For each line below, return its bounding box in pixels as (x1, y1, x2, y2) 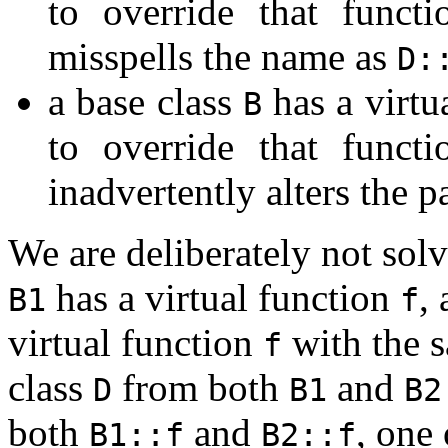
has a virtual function (46, 275, 400, 319)
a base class (48, 79, 243, 123)
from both (112, 365, 289, 409)
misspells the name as (48, 34, 397, 78)
